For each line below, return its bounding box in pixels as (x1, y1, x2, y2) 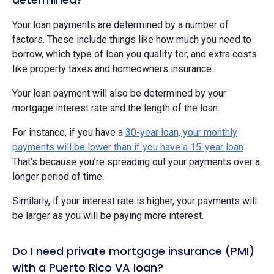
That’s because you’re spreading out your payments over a (12, 156, 260, 168)
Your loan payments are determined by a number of (12, 19, 229, 31)
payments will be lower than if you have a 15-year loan (12, 141, 243, 154)
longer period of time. (12, 171, 104, 183)
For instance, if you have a (12, 127, 125, 139)
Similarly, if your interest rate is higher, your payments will (12, 195, 257, 207)
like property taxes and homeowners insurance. (12, 63, 213, 75)
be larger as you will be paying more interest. (12, 210, 204, 222)
